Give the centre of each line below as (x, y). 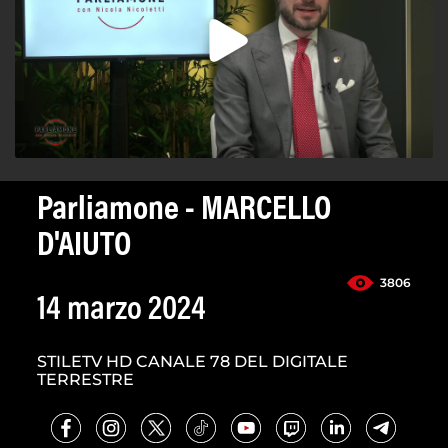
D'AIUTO (84, 247)
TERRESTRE (85, 380)
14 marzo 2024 (121, 311)
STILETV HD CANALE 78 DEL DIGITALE (192, 362)
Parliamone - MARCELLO (184, 211)
